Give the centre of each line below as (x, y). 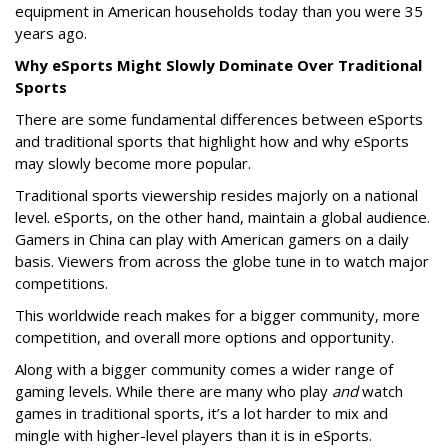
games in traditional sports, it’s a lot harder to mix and (201, 413)
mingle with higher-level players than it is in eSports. (195, 435)
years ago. (51, 33)
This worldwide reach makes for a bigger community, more (217, 315)
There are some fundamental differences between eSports (219, 119)
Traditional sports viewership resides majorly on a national (216, 195)
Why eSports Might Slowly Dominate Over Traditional (218, 65)
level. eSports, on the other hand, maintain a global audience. (222, 217)
